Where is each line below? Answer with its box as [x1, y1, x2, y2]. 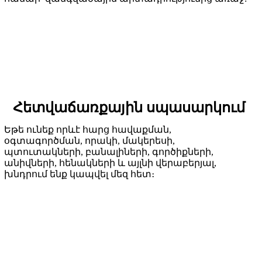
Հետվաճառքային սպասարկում [13, 100, 246, 116]
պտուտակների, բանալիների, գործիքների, [4, 147, 214, 157]
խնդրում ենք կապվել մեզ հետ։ [4, 169, 155, 180]
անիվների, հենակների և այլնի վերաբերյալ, [4, 158, 217, 168]
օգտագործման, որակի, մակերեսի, [4, 136, 175, 146]
